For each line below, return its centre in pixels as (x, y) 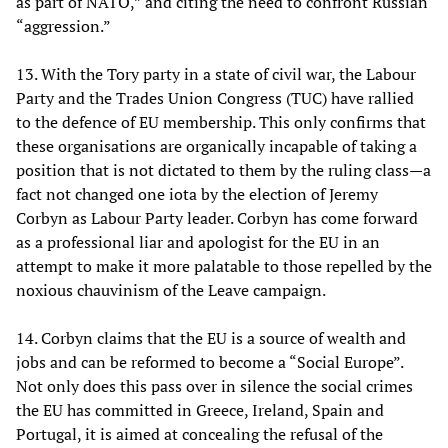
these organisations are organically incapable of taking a (216, 145)
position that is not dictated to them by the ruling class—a (223, 169)
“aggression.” (63, 25)
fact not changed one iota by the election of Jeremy (197, 193)
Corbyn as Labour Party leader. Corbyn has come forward (217, 217)
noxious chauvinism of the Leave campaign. (171, 289)
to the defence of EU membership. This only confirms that (221, 121)
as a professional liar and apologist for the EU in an (198, 241)
